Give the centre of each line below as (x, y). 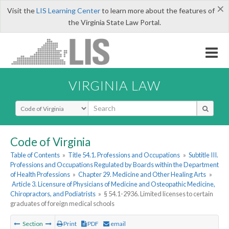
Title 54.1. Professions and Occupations (124, 155)
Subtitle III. (203, 155)
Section (33, 224)
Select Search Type (46, 105)
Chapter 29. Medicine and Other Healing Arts (142, 175)
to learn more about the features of (157, 10)
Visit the (21, 10)
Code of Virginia (50, 142)
